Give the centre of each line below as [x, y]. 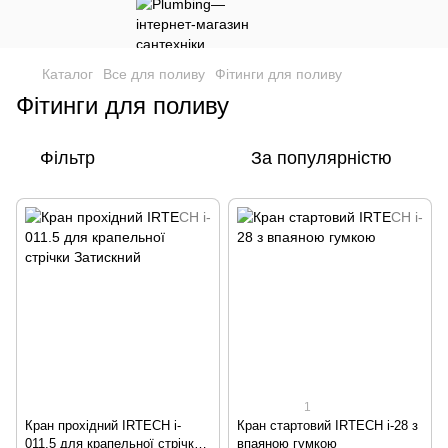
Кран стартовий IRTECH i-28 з [327, 425]
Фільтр [67, 158]
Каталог [67, 74]
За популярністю [321, 158]
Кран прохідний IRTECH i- [103, 425]
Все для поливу [154, 74]
